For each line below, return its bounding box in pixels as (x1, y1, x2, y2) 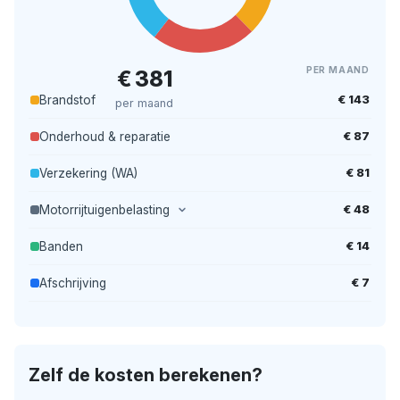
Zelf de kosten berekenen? (29, 363, 262, 386)
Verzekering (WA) (39, 165, 137, 180)
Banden (39, 238, 83, 254)
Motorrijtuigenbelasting (39, 202, 173, 217)
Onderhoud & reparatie (39, 129, 171, 144)
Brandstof (39, 92, 96, 107)
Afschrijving (39, 275, 106, 290)
